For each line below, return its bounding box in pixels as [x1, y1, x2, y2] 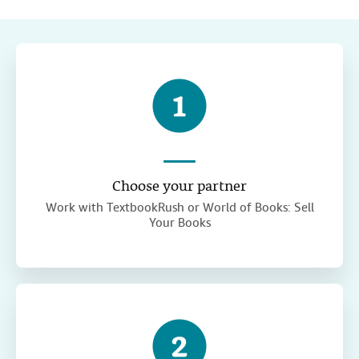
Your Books [148, 215, 211, 232]
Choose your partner [112, 176, 247, 199]
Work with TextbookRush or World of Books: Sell [45, 200, 314, 216]
